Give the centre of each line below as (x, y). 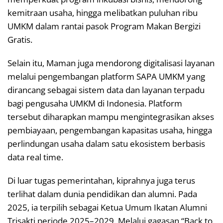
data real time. (35, 157)
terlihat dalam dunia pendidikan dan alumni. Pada (102, 194)
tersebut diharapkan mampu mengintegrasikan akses (111, 116)
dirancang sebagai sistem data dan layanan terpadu (106, 90)
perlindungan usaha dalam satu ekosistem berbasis (106, 143)
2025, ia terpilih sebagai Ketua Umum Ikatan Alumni (107, 207)
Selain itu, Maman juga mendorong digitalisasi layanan (111, 63)
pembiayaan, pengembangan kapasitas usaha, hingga (110, 130)
